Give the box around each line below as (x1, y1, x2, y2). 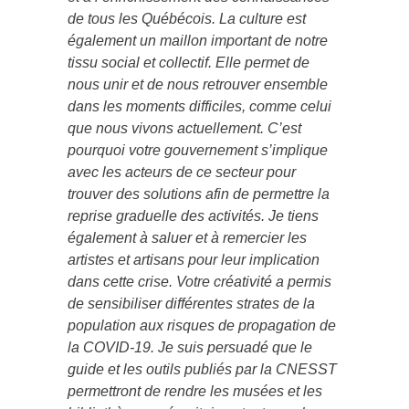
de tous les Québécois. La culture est (68, 10, 306, 26)
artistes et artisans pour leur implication (68, 251, 320, 267)
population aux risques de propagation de (68, 317, 336, 333)
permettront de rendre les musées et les (68, 383, 322, 399)
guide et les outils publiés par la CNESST (68, 361, 337, 377)
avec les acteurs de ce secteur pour (68, 163, 296, 180)
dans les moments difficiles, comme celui (68, 98, 331, 114)
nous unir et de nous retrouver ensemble (68, 76, 328, 92)
